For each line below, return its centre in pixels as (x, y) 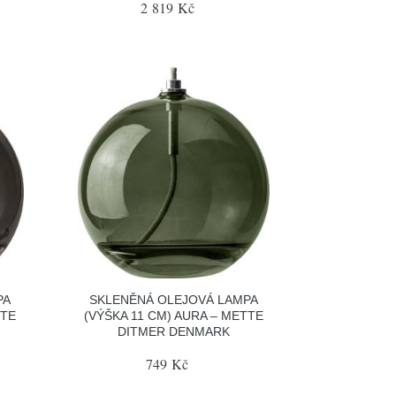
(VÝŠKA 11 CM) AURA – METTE (174, 315)
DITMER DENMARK (174, 331)
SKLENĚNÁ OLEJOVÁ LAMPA (174, 299)
